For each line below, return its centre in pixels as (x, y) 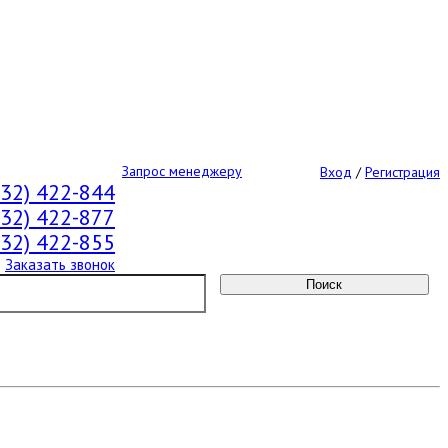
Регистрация (402, 172)
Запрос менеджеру (182, 170)
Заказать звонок (60, 264)
